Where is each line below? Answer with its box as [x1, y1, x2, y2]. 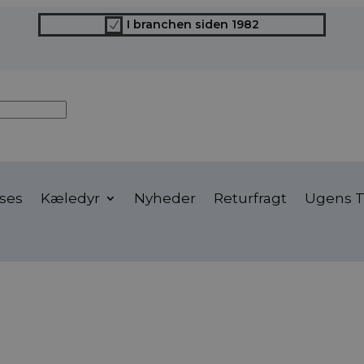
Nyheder [134, 189, 197, 206]
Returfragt [214, 189, 288, 206]
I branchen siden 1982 [126, 17, 259, 32]
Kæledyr [41, 189, 101, 206]
